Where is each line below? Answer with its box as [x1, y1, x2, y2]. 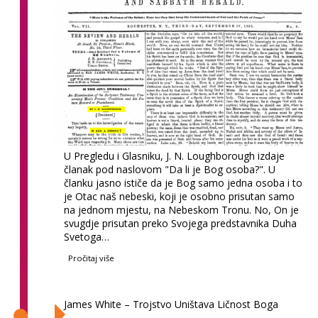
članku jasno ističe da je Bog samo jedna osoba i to [64, 175, 303, 190]
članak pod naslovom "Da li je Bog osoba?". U [64, 162, 276, 176]
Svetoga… [64, 229, 110, 243]
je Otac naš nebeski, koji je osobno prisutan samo [64, 189, 295, 203]
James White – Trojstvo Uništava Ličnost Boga [64, 297, 279, 311]
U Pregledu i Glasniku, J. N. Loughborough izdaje [64, 148, 285, 163]
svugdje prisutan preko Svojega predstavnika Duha [64, 216, 297, 230]
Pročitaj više [68, 252, 115, 263]
